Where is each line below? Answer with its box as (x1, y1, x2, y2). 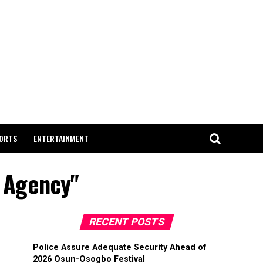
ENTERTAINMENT (33, 132, 89, 145)
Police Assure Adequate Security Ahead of (33, 242, 207, 253)
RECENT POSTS (87, 216, 166, 228)
